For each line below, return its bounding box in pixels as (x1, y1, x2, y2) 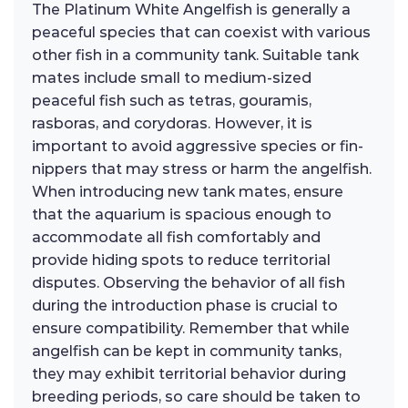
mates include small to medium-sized (32, 68, 311, 87)
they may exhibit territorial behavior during (32, 364, 346, 382)
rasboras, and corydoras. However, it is (32, 114, 312, 132)
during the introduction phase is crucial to (32, 296, 338, 314)
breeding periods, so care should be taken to (32, 387, 361, 405)
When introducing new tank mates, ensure (32, 182, 343, 200)
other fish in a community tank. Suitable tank (32, 46, 359, 64)
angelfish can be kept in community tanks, (32, 342, 342, 360)
